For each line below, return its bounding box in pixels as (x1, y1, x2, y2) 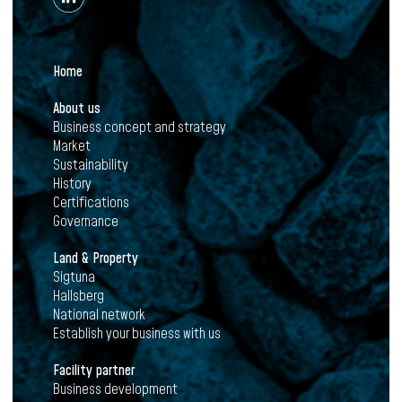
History (53, 173, 92, 194)
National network (53, 304, 145, 325)
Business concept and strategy (53, 117, 226, 137)
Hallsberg (53, 285, 104, 306)
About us (53, 98, 100, 118)
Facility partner (53, 360, 135, 380)
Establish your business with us (53, 323, 221, 344)
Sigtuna (53, 267, 95, 287)
